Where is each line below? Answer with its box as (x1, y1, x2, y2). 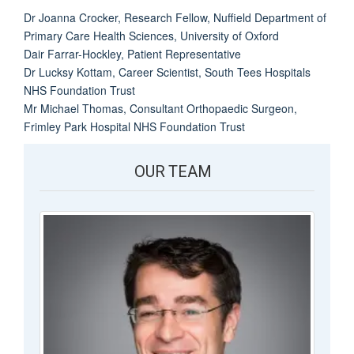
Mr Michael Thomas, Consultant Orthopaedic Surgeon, (24, 100, 297, 116)
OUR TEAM (134, 160, 212, 184)
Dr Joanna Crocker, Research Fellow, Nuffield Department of (24, 9, 326, 25)
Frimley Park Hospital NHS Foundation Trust (24, 118, 245, 134)
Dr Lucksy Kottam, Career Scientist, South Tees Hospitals (24, 63, 311, 80)
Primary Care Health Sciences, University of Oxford (24, 27, 279, 43)
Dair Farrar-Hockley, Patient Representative (24, 45, 241, 62)
